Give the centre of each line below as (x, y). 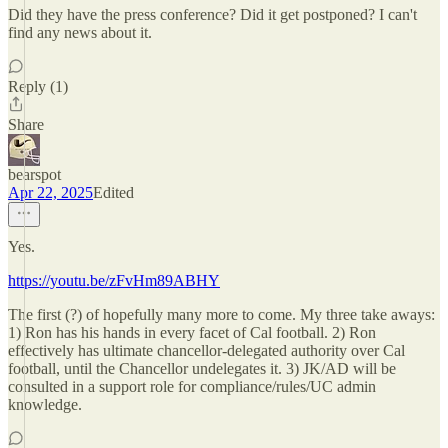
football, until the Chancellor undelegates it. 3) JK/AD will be (202, 368)
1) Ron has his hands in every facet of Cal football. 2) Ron (192, 332)
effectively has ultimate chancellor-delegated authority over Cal (206, 350)
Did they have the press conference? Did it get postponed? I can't (212, 14)
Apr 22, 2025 (50, 192)
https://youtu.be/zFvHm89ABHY (114, 280)
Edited (113, 192)
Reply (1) (38, 86)
